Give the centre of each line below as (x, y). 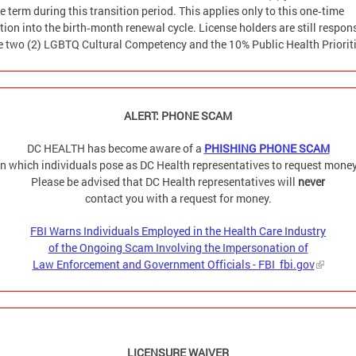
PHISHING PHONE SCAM (267, 149)
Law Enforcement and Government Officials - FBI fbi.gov (173, 265)
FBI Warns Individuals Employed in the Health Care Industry (178, 231)
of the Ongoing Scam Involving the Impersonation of (178, 248)
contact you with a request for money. (178, 199)
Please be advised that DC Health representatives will (163, 182)
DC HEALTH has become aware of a (115, 149)
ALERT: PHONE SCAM (178, 116)
